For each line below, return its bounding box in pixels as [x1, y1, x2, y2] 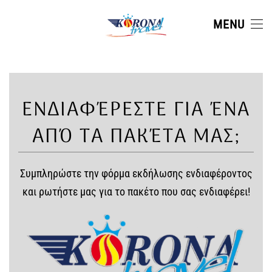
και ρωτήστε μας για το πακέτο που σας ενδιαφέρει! [22, 185, 250, 199]
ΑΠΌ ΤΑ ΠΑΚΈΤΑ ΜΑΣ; [32, 121, 240, 153]
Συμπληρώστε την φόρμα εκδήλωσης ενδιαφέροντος [19, 167, 253, 180]
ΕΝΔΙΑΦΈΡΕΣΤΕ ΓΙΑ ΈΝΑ [22, 95, 250, 126]
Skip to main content [27, 29, 115, 42]
